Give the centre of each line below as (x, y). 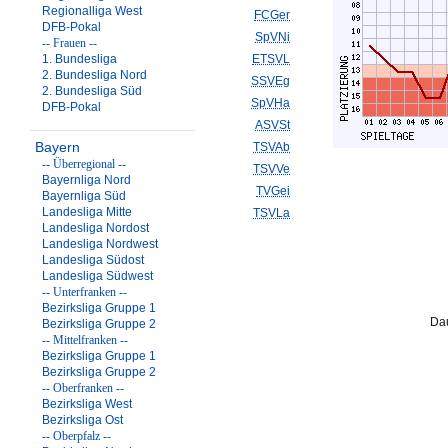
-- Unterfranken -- (84, 292)
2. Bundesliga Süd (92, 91)
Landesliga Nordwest (100, 244)
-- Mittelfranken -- (85, 340)
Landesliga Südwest (97, 276)
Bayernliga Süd (84, 196)
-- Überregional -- (84, 164)
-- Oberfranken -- (83, 388)
